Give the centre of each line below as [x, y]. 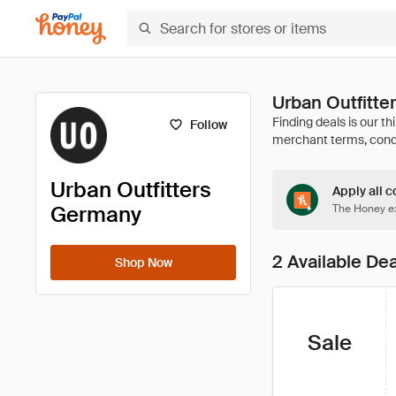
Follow [208, 125]
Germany [96, 214]
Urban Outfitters [131, 190]
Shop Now [143, 263]
